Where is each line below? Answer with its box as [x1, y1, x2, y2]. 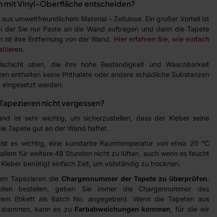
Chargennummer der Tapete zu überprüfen [61, 174, 208, 183]
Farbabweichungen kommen [74, 205, 171, 213]
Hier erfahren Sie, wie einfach [113, 35, 210, 43]
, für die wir [170, 205, 210, 213]
